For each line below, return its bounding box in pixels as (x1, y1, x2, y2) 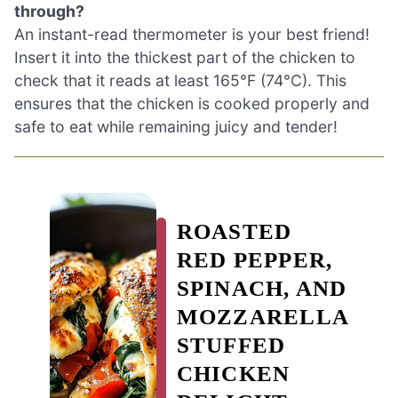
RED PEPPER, (176, 248, 333, 273)
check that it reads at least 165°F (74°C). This (14, 71, 346, 91)
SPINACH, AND (176, 276, 347, 301)
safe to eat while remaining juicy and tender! (14, 117, 338, 137)
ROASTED (176, 219, 292, 244)
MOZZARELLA (176, 305, 348, 330)
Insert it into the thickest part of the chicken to (14, 48, 355, 68)
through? (14, 2, 84, 21)
